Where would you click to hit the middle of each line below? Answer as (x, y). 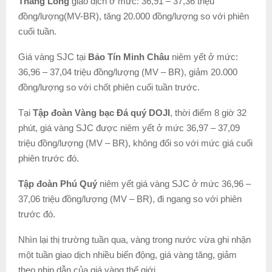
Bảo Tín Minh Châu (129, 56)
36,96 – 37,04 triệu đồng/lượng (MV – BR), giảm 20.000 (128, 72)
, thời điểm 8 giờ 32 (208, 112)
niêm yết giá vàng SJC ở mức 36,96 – (174, 183)
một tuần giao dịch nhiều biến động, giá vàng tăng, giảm (127, 254)
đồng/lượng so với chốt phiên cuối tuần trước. (109, 87)
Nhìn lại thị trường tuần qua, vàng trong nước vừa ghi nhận (134, 239)
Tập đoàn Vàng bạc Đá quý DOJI (101, 112)
